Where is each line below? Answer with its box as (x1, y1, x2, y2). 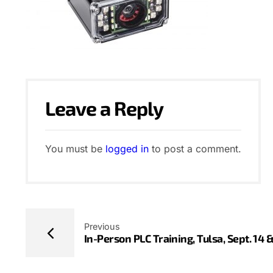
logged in (105, 143, 149, 155)
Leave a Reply (45, 96, 164, 119)
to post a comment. (149, 143, 241, 155)
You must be (45, 143, 105, 155)
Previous (84, 221, 120, 232)
